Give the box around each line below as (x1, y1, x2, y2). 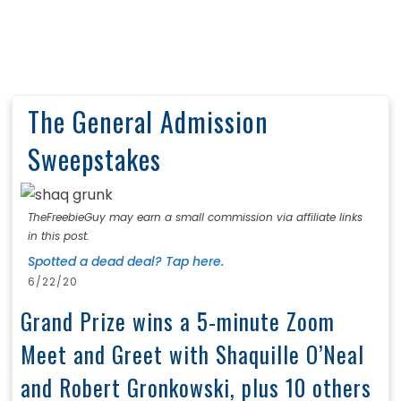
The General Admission (27, 101, 269, 142)
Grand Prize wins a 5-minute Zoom (20, 304, 335, 338)
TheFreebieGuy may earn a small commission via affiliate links (27, 209, 363, 226)
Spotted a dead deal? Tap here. (27, 252, 224, 271)
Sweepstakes (27, 139, 161, 180)
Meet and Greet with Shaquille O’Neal (20, 337, 364, 371)
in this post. (27, 228, 90, 244)
